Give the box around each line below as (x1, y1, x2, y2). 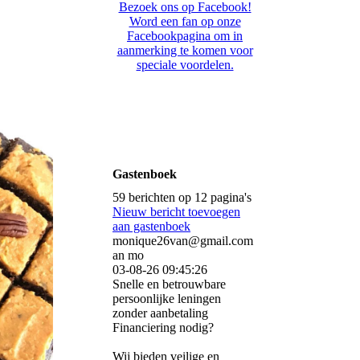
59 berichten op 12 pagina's (112, 190, 252, 205)
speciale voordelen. (136, 58, 234, 72)
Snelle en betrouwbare (112, 277, 226, 292)
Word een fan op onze (129, 14, 241, 29)
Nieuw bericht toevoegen (112, 205, 240, 219)
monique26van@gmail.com (112, 234, 253, 248)
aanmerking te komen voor (117, 43, 253, 58)
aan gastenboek (112, 219, 190, 234)
